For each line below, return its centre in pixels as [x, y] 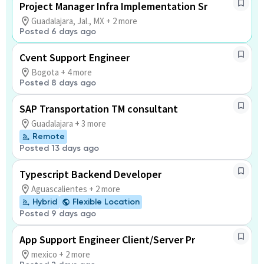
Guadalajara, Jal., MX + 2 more [84, 21]
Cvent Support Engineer [75, 57]
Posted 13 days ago [59, 148]
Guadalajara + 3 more [69, 123]
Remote [49, 136]
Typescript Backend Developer [90, 174]
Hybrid [45, 202]
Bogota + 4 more [62, 72]
